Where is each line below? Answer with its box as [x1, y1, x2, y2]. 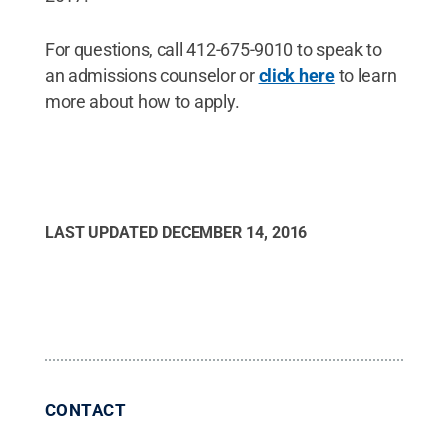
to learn [334, 64, 397, 86]
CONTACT [44, 399, 127, 420]
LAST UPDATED [44, 222, 162, 242]
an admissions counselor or [44, 64, 259, 86]
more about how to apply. [44, 90, 240, 112]
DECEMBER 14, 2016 [161, 222, 308, 242]
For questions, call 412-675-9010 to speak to [44, 38, 382, 60]
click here [258, 64, 335, 86]
